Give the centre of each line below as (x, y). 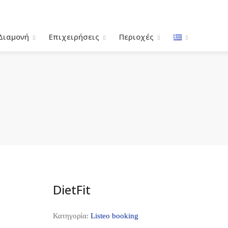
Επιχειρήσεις (74, 36)
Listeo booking (114, 216)
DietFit (72, 189)
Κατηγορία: (72, 216)
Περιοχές (136, 36)
